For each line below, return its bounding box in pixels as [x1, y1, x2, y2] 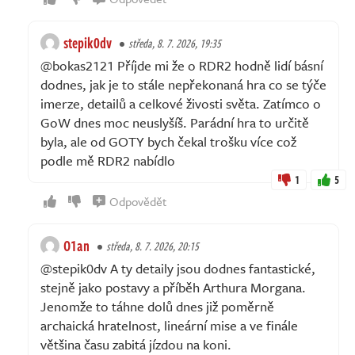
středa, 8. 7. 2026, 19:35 [128, 35, 221, 52]
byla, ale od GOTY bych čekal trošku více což [40, 132, 296, 152]
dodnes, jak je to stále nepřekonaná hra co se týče [40, 74, 326, 95]
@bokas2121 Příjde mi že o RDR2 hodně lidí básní [40, 55, 323, 76]
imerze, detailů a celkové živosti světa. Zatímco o [40, 94, 321, 114]
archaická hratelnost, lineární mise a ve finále [40, 315, 298, 336]
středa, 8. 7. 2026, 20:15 [106, 238, 199, 255]
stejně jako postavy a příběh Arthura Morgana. [40, 277, 306, 298]
